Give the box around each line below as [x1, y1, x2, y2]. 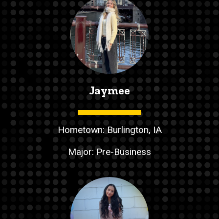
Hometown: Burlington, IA [57, 124, 162, 136]
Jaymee [89, 83, 130, 98]
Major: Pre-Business [68, 146, 151, 157]
